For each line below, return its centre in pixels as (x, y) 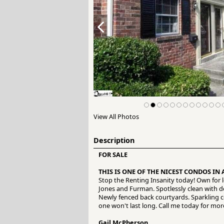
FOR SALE (113, 155)
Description (114, 140)
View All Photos (116, 117)
